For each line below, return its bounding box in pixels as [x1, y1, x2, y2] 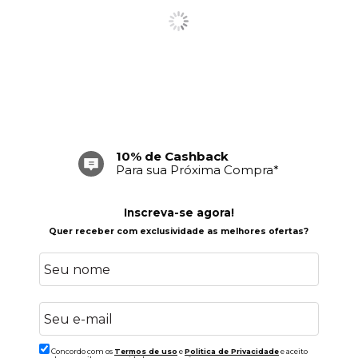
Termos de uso [113, 347, 177, 356]
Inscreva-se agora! [123, 206, 234, 220]
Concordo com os [50, 347, 114, 356]
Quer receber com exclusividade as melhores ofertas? [49, 226, 309, 237]
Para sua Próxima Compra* [116, 162, 280, 178]
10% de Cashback [116, 149, 229, 165]
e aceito [278, 347, 308, 356]
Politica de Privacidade [184, 347, 279, 356]
